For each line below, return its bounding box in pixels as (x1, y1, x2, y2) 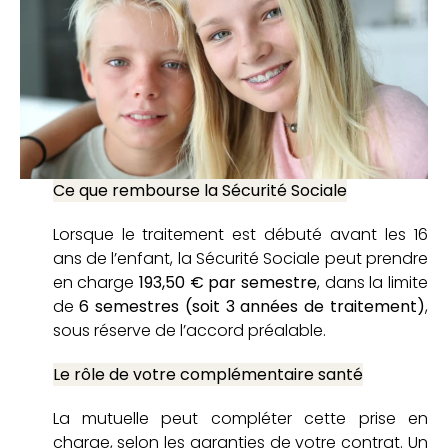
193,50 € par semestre (138, 271, 317, 294)
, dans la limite (316, 271, 428, 294)
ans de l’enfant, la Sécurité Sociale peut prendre (52, 247, 428, 270)
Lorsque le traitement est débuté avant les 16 (52, 223, 428, 246)
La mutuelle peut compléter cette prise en (52, 407, 428, 430)
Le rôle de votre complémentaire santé (52, 363, 363, 386)
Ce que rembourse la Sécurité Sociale (52, 179, 347, 202)
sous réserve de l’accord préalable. (52, 319, 326, 342)
